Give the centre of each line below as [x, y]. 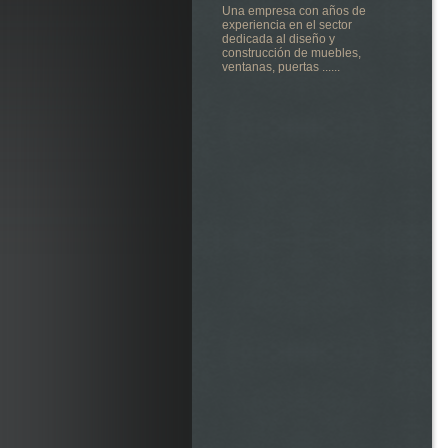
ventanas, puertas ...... [281, 67]
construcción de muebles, [291, 53]
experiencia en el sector [287, 25]
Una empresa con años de [294, 11]
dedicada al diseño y [278, 39]
